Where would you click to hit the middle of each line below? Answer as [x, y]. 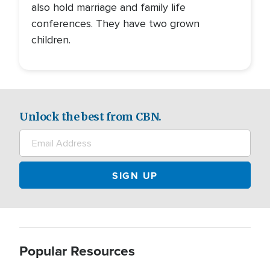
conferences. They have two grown [115, 24]
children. [51, 40]
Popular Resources [77, 250]
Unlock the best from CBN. [90, 117]
